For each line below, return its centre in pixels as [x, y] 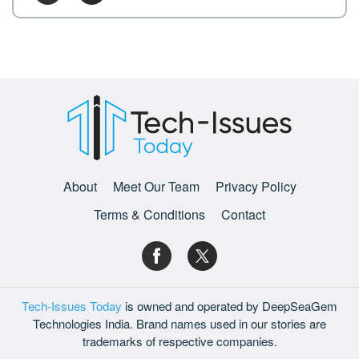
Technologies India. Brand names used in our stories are [179, 323]
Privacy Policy [256, 187]
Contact [243, 215]
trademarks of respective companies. [179, 341]
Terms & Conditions [149, 215]
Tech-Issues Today [72, 305]
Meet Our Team [156, 187]
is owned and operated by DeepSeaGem [230, 305]
